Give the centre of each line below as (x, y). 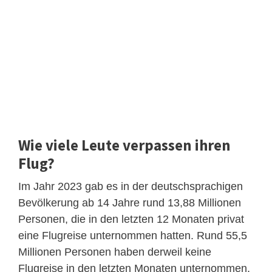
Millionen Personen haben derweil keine (115, 252)
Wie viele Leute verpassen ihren (124, 145)
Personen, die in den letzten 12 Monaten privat (131, 219)
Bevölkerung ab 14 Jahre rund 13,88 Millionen (130, 202)
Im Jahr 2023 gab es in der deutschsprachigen (131, 186)
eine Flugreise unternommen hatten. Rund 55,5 (133, 235)
